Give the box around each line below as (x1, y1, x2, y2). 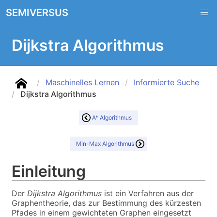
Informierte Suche (134, 77, 199, 87)
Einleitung (12, 162, 90, 181)
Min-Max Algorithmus (76, 140, 134, 147)
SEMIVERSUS (6, 7, 68, 18)
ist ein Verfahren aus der (102, 188, 194, 198)
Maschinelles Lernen (46, 77, 119, 87)
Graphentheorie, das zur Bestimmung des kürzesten (12, 198, 201, 208)
